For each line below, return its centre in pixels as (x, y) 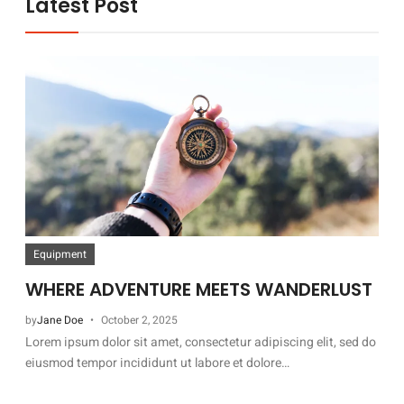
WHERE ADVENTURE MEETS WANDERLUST (199, 289)
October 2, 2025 (139, 320)
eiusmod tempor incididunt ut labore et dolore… (157, 363)
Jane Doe (60, 320)
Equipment (60, 254)
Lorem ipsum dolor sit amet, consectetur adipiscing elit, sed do (201, 342)
